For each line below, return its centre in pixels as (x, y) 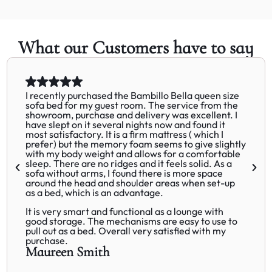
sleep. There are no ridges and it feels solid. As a (129, 164)
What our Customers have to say (136, 48)
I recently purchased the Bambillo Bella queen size (133, 96)
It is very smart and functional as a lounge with (125, 211)
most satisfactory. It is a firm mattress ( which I (125, 134)
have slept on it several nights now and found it (126, 125)
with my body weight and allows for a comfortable (133, 154)
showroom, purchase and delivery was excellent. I (132, 115)
